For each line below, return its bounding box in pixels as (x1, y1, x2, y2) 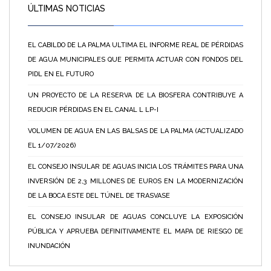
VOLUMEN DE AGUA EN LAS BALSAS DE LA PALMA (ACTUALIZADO (28, 126, 243, 135)
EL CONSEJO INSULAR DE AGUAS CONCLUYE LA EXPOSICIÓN (28, 212, 243, 221)
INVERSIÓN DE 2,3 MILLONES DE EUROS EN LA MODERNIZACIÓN (28, 177, 243, 185)
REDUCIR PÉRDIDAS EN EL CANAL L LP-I (28, 105, 158, 114)
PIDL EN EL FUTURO (28, 70, 94, 78)
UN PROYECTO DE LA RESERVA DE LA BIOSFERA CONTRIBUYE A (28, 91, 243, 99)
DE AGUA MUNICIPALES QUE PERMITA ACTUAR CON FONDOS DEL (28, 55, 243, 64)
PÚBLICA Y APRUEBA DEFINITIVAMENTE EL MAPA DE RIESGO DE (28, 227, 243, 235)
